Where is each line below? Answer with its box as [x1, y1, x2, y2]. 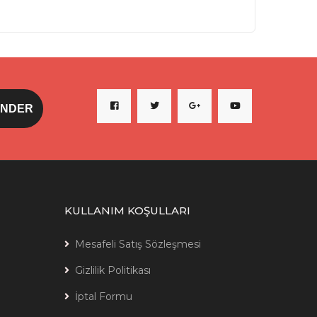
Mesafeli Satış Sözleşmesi [75, 238, 201, 250]
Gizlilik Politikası [75, 264, 151, 277]
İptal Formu [75, 290, 132, 303]
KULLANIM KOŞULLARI [64, 204, 190, 217]
